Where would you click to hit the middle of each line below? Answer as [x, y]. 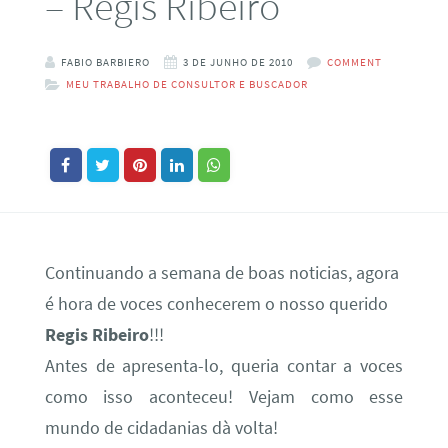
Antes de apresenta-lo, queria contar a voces [224, 365]
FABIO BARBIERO [105, 61]
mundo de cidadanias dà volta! [161, 427]
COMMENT [354, 61]
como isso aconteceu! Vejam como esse [224, 396]
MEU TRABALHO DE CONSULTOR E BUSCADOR [186, 83]
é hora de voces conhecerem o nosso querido [216, 303]
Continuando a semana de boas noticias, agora [221, 272]
